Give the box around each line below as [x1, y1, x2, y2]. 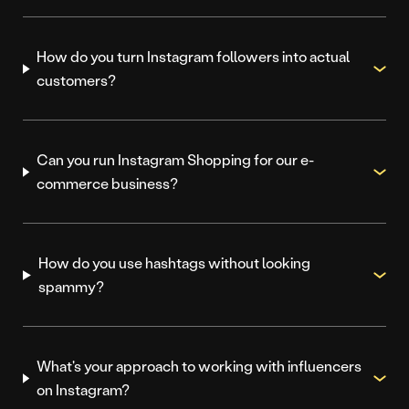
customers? [37, 70, 117, 90]
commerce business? [36, 173, 178, 194]
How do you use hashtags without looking [37, 253, 310, 273]
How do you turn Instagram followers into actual [37, 47, 351, 67]
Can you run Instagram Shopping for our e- [36, 150, 314, 170]
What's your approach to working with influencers [36, 356, 362, 376]
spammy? [37, 277, 104, 297]
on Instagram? [36, 380, 130, 400]
